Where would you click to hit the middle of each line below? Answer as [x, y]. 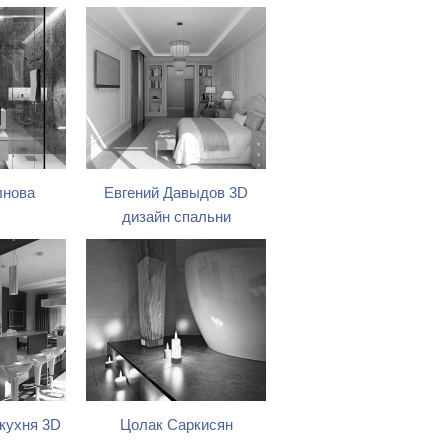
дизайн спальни [176, 217]
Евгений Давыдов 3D [176, 193]
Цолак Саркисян [176, 425]
